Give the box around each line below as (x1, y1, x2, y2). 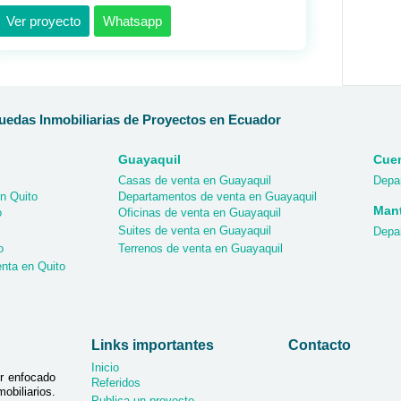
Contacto (288, 337, 352, 354)
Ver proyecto (5, 13, 81, 30)
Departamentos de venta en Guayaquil (118, 190, 317, 204)
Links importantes (91, 337, 215, 354)
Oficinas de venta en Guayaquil (118, 206, 281, 220)
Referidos (91, 376, 141, 390)
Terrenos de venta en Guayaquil (118, 242, 283, 256)
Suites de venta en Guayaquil (118, 224, 271, 238)
